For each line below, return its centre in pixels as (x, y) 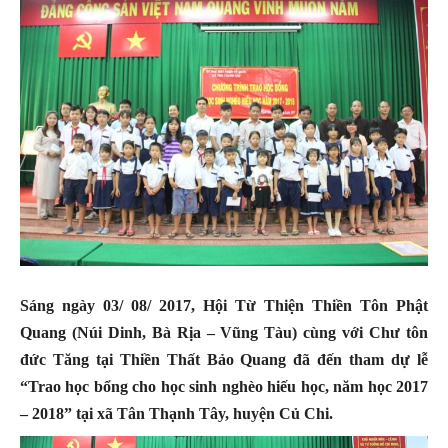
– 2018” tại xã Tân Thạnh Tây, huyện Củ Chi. (178, 414)
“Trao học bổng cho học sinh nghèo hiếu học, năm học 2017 (224, 387)
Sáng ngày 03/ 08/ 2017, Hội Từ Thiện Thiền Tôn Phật (224, 306)
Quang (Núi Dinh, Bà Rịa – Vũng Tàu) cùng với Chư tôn (224, 333)
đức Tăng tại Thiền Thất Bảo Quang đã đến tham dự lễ (224, 360)
